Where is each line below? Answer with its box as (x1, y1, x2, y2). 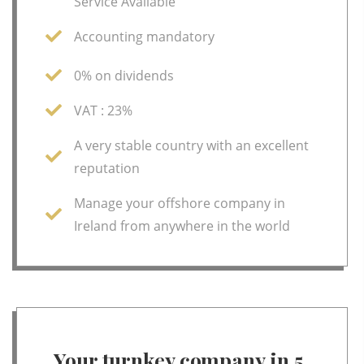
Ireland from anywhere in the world (74, 216, 290, 235)
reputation (74, 158, 140, 177)
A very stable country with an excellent (74, 136, 309, 154)
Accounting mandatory (74, 27, 214, 45)
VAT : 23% (74, 101, 132, 119)
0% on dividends (74, 66, 174, 84)
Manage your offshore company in (74, 193, 285, 212)
